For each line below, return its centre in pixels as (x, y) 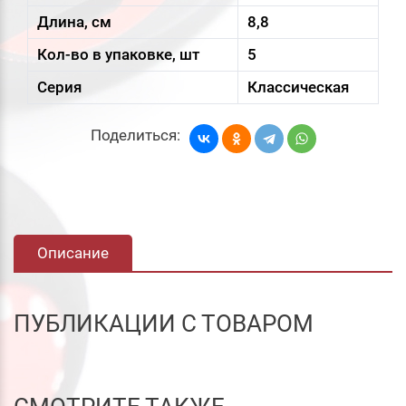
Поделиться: (135, 135)
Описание (73, 253)
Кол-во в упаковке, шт (118, 54)
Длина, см (74, 21)
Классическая (298, 87)
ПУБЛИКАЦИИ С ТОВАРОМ (164, 324)
